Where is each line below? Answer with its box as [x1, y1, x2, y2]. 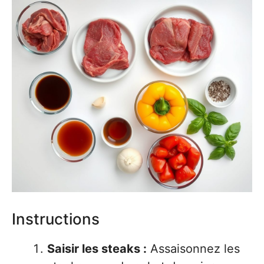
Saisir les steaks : [47, 242, 147, 256]
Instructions [12, 210, 100, 229]
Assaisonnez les [147, 242, 240, 256]
